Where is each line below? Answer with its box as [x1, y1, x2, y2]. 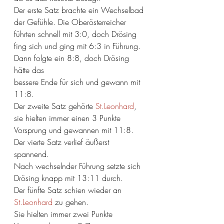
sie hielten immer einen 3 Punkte [14, 112, 123, 123]
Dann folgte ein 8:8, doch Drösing [14, 52, 131, 63]
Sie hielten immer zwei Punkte [14, 208, 115, 219]
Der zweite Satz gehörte [14, 100, 95, 111]
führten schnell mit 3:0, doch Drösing [14, 28, 139, 39]
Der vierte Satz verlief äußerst [14, 136, 111, 147]
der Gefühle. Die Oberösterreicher [14, 16, 128, 27]
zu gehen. [52, 196, 88, 207]
